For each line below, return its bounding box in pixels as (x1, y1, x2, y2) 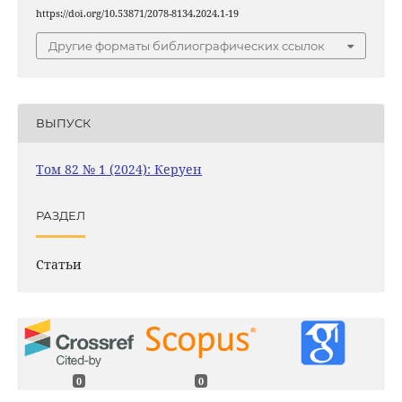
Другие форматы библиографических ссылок (48, 38, 325, 53)
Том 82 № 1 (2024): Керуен (35, 160, 202, 178)
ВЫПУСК (35, 116, 91, 131)
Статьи (35, 255, 82, 273)
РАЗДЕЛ (35, 208, 85, 223)
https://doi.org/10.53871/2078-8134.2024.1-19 (35, 7, 239, 21)
